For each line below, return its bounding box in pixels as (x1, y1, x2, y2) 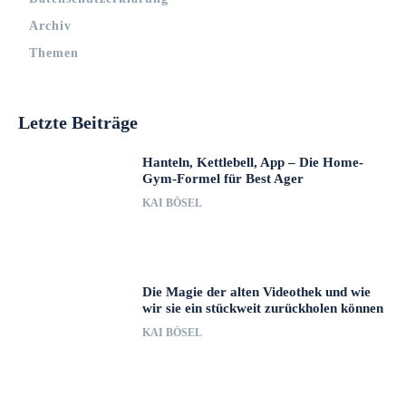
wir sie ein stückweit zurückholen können (142, 300, 384, 315)
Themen (29, 46, 79, 61)
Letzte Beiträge (18, 112, 138, 133)
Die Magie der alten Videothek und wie (142, 284, 372, 299)
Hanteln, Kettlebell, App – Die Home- (142, 155, 364, 170)
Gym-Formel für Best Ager (142, 171, 304, 187)
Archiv (29, 19, 72, 34)
